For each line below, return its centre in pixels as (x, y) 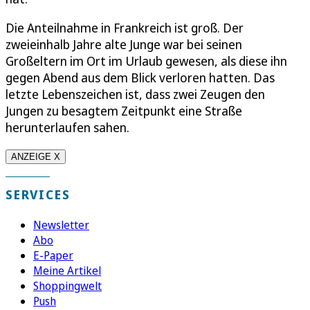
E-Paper (53, 255)
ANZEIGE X (36, 156)
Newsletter (61, 225)
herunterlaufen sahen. (67, 127)
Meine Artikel (67, 270)
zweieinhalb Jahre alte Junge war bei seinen (124, 44)
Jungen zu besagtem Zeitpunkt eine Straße (124, 110)
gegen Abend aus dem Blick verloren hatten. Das (140, 77)
